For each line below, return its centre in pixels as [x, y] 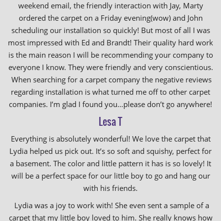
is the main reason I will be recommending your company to [110, 55]
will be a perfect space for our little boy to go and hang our [110, 176]
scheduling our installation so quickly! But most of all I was [110, 30]
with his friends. [110, 188]
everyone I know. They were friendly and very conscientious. [110, 67]
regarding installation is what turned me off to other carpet [110, 92]
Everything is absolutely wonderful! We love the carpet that [110, 139]
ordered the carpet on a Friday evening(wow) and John [110, 18]
